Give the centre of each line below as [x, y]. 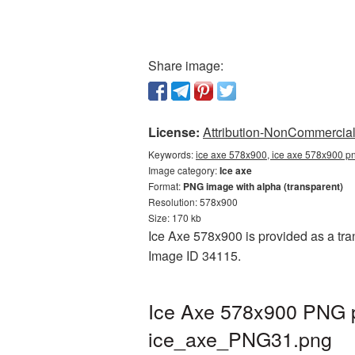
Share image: [186, 65]
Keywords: [172, 154]
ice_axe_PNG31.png [240, 338]
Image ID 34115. [195, 256]
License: [174, 132]
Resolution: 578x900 [193, 202]
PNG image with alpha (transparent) [263, 186]
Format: [166, 186]
